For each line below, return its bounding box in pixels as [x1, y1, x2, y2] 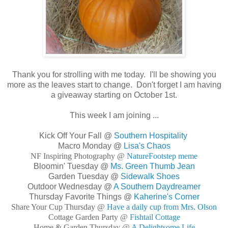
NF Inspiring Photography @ [31, 152, 127, 161]
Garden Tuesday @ [48, 172, 121, 181]
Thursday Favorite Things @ [28, 192, 134, 202]
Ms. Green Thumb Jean [110, 162, 195, 171]
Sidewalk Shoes [121, 172, 180, 181]
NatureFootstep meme [127, 152, 197, 161]
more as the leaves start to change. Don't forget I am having [7, 80, 221, 90]
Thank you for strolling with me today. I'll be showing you [12, 70, 216, 79]
